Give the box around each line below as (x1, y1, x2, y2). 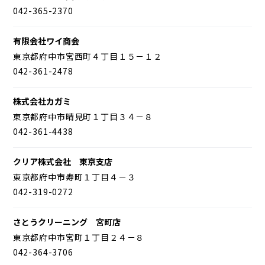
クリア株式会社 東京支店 (12, 155, 112, 167)
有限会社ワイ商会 (12, 34, 79, 47)
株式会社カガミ (12, 95, 71, 107)
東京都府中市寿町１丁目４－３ (12, 170, 136, 183)
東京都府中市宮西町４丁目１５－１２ (12, 50, 162, 62)
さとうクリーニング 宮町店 (12, 215, 121, 228)
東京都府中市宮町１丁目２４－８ (12, 231, 145, 243)
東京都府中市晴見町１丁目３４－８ (12, 110, 154, 122)
